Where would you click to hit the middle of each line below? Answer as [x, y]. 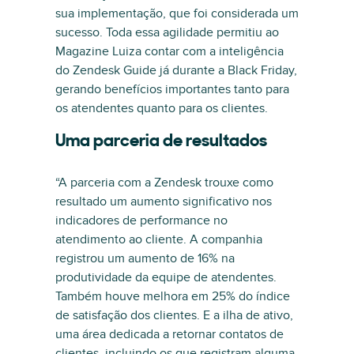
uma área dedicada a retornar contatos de [169, 334]
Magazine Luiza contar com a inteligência [169, 51]
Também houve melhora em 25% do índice [173, 296]
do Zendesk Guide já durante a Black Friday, [176, 70]
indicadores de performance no [141, 220]
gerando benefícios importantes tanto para [172, 89]
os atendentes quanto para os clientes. [162, 108]
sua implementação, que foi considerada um [177, 13]
